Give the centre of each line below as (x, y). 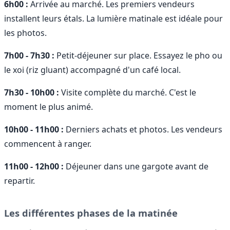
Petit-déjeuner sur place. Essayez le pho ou (138, 55)
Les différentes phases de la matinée (91, 213)
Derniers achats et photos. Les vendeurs (143, 129)
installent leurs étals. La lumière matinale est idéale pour (113, 18)
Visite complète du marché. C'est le (128, 92)
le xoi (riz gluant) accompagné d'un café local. (92, 70)
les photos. (25, 33)
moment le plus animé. (49, 107)
